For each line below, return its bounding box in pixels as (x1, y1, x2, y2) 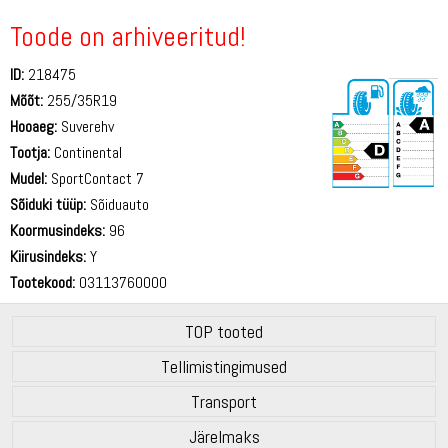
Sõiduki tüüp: (10, 193, 86, 215)
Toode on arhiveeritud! (10, 18, 246, 54)
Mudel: (10, 167, 47, 189)
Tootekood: (10, 271, 75, 293)
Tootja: (10, 141, 50, 163)
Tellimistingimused (161, 354, 287, 378)
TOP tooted (185, 319, 263, 343)
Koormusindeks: (10, 219, 105, 241)
